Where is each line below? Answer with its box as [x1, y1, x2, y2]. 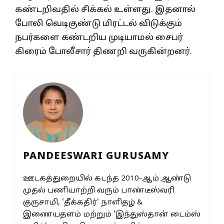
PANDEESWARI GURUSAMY [23, 150, 169, 162]
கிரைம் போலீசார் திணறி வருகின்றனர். [15, 46, 192, 57]
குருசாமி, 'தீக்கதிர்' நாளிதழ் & [23, 197, 142, 207]
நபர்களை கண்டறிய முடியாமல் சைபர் [15, 32, 183, 43]
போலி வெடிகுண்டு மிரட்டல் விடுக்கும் [15, 18, 182, 29]
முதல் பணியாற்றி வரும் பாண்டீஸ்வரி [23, 185, 174, 195]
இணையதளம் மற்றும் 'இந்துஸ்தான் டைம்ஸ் [23, 209, 200, 219]
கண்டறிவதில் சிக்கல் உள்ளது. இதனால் [15, 4, 195, 15]
